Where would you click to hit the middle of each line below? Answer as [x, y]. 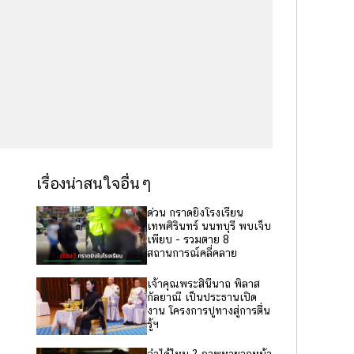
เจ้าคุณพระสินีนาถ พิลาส [203, 283]
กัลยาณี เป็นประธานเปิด [202, 297]
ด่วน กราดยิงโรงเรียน [195, 213]
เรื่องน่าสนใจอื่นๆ [94, 183]
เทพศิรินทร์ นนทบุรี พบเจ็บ [209, 226]
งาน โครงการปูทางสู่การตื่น [209, 310]
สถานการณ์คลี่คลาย [192, 253]
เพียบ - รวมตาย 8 [188, 239]
